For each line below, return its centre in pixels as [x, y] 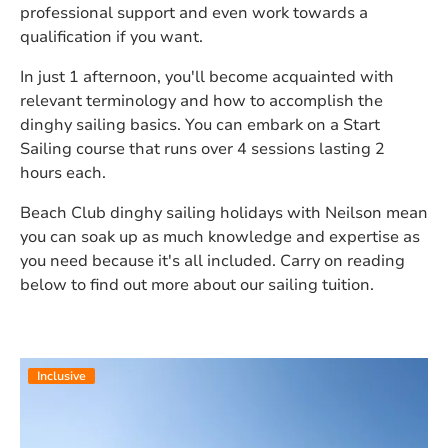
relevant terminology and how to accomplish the [201, 101]
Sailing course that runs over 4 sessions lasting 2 [202, 149]
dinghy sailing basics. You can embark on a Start [200, 125]
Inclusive [61, 376]
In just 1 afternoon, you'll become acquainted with [207, 77]
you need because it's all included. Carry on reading [212, 261]
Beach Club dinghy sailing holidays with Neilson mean [224, 213]
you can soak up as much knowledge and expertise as [220, 237]
